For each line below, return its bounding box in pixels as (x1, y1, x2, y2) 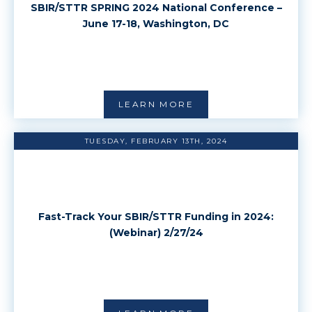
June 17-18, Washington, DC (83, 17, 229, 30)
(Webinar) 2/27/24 (109, 226, 203, 239)
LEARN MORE (118, 99, 194, 109)
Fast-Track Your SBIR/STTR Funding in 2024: (38, 210, 274, 223)
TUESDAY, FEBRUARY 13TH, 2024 (84, 136, 228, 146)
